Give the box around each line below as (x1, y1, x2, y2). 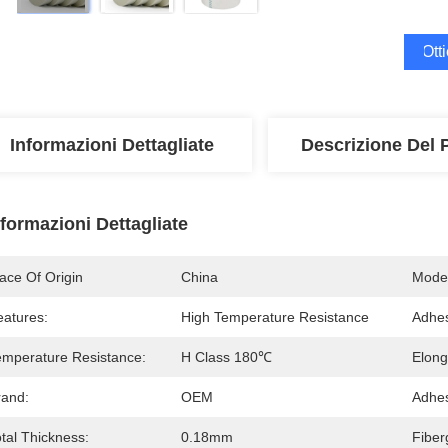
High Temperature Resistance (181, 309, 369, 325)
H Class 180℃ (181, 349, 272, 365)
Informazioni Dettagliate (10, 135, 214, 155)
